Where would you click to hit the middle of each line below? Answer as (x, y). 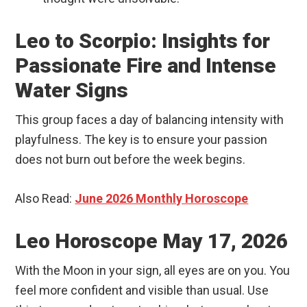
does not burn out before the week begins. (131, 160)
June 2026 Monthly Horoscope (162, 199)
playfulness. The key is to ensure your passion (142, 140)
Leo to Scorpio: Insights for (143, 41)
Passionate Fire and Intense (146, 66)
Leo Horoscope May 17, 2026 (152, 241)
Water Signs (72, 90)
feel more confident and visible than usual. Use (142, 291)
